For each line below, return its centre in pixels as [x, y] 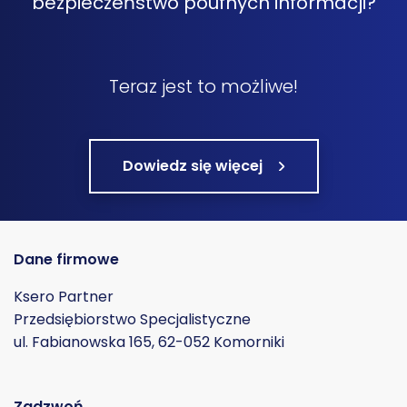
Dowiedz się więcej [192, 165]
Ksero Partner [64, 296]
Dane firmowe [66, 259]
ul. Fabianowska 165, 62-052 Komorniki [149, 342]
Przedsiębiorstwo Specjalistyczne [132, 319]
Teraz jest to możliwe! [203, 86]
